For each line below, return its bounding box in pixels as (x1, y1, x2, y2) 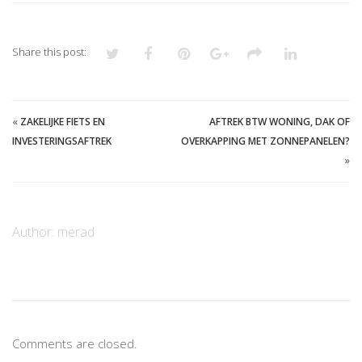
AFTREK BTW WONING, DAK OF (209, 114, 350, 128)
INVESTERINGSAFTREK (12, 133, 112, 148)
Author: (12, 222, 57, 241)
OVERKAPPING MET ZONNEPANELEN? (181, 133, 350, 148)
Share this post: (12, 44, 86, 59)
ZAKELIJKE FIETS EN (20, 114, 105, 128)
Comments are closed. (12, 335, 137, 351)
